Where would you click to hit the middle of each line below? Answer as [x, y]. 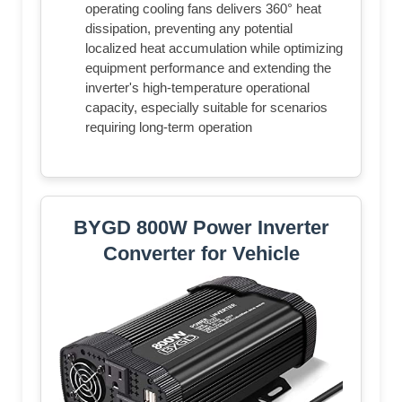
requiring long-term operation [169, 127]
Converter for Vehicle [201, 254]
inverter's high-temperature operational [197, 88]
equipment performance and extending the [208, 68]
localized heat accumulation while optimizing [214, 48]
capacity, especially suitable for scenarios [206, 108]
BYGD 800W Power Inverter [201, 228]
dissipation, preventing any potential [189, 29]
